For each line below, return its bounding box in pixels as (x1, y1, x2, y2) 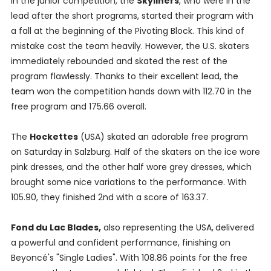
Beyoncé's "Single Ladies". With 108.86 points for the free (10, 252, 247, 264)
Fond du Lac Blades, (10, 221, 101, 234)
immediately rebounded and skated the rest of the (10, 55, 227, 68)
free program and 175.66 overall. (10, 100, 149, 113)
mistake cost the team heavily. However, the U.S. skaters (10, 40, 249, 53)
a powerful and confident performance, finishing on (10, 237, 230, 249)
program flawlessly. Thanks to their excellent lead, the (10, 70, 238, 83)
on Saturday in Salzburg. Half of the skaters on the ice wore (10, 146, 260, 158)
